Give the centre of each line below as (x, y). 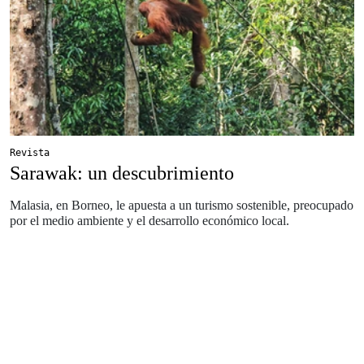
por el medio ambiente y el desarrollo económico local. (149, 220)
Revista (30, 152)
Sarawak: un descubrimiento (122, 173)
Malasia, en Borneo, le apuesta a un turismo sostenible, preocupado (182, 205)
